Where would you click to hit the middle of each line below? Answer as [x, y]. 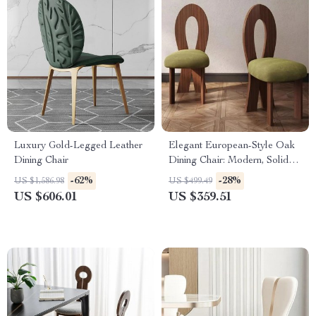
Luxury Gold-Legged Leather [78, 146]
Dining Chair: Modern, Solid [229, 161]
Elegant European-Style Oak [232, 146]
